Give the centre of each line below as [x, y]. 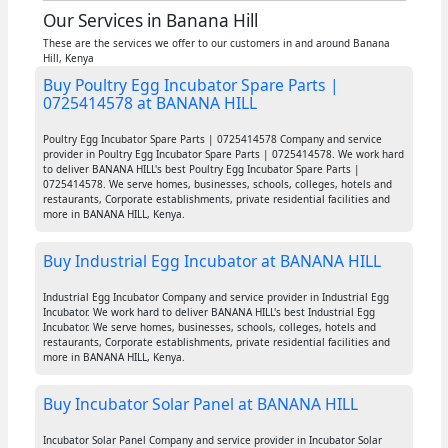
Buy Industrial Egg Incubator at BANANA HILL [211, 261]
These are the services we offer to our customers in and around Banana [216, 43]
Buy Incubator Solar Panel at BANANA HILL [200, 404]
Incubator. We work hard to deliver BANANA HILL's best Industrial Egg [208, 312]
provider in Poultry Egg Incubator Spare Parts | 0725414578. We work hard [223, 154]
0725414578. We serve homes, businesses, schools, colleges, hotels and [217, 184]
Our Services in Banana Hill [150, 21]
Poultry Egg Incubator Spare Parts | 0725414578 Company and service [212, 139]
